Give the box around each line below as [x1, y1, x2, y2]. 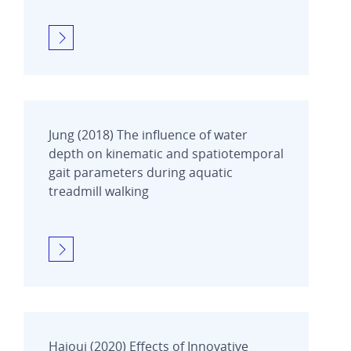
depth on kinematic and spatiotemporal [49, 144, 284, 162]
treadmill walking [49, 182, 149, 200]
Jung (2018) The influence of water [49, 125, 248, 143]
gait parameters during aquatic [49, 163, 233, 181]
